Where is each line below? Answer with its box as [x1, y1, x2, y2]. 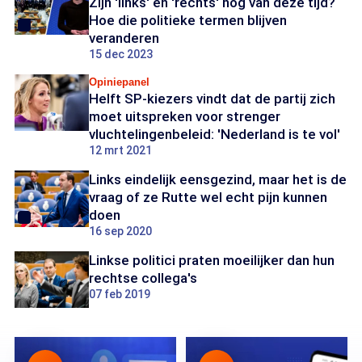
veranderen [89, 30, 159, 46]
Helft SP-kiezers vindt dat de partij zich [89, 90, 335, 107]
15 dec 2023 [89, 48, 153, 61]
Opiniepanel [89, 76, 149, 88]
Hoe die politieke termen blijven [89, 12, 287, 28]
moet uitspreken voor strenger [89, 108, 280, 124]
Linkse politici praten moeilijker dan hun [89, 252, 335, 268]
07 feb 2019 [89, 288, 150, 301]
